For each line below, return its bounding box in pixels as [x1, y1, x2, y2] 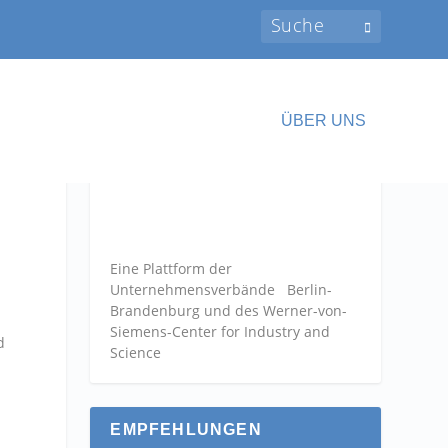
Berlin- [275, 280, 333, 299]
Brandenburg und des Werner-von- [110, 301, 356, 320]
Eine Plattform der [110, 259, 233, 278]
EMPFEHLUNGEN [110, 421, 262, 438]
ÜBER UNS [280, 112, 366, 129]
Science [110, 343, 162, 362]
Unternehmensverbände [110, 280, 276, 299]
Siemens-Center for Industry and [110, 322, 331, 341]
